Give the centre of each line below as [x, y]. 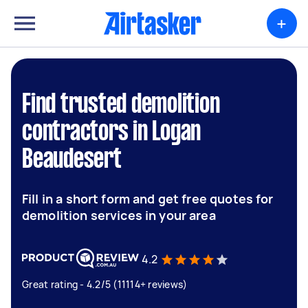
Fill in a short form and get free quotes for [148, 199]
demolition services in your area [119, 215]
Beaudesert [72, 160]
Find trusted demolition [121, 105]
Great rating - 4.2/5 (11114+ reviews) [105, 284]
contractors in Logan [111, 133]
